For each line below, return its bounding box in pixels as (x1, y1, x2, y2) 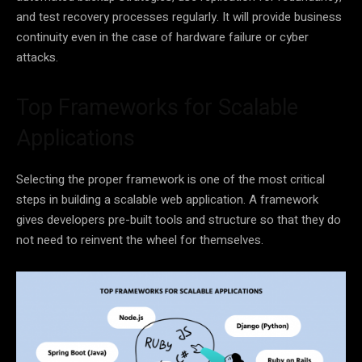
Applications (16, 124, 135, 151)
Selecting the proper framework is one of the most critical (16, 170, 325, 188)
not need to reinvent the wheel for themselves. (16, 230, 263, 249)
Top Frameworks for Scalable (16, 94, 298, 120)
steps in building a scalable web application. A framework (16, 190, 318, 208)
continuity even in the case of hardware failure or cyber (16, 27, 309, 46)
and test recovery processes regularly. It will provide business (16, 7, 342, 26)
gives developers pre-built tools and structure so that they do (16, 210, 341, 229)
